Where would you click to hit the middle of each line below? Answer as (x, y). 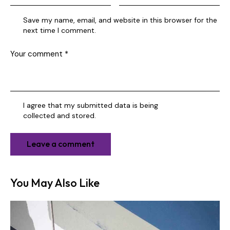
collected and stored (59, 116)
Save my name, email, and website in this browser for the (120, 20)
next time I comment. (60, 30)
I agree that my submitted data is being (91, 106)
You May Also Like (55, 183)
